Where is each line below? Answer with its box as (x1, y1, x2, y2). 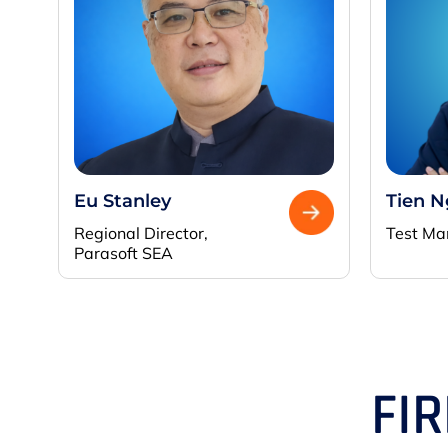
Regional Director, (74, 223, 208, 244)
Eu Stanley (74, 190, 171, 213)
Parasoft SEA (74, 243, 173, 264)
